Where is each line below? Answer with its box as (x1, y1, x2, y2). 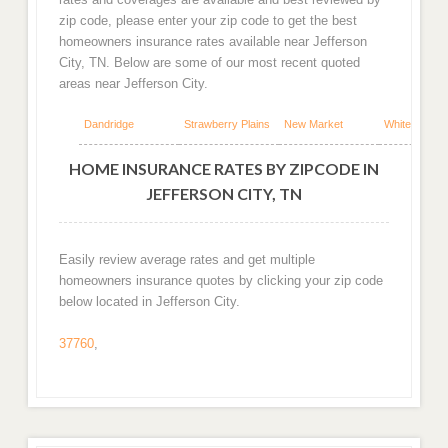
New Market (283, 118, 343, 130)
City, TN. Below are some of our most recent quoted (58, 55, 360, 71)
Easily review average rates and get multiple (58, 251, 315, 267)
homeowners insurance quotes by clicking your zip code (58, 272, 383, 288)
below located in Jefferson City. (58, 293, 240, 309)
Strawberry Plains (183, 118, 270, 130)
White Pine (383, 118, 435, 130)
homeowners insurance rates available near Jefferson (58, 34, 367, 50)
